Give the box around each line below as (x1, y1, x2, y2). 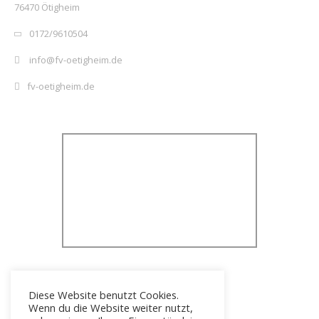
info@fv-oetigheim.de (27, 53, 122, 66)
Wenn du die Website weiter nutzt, (28, 300, 193, 315)
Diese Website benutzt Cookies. (28, 288, 179, 302)
